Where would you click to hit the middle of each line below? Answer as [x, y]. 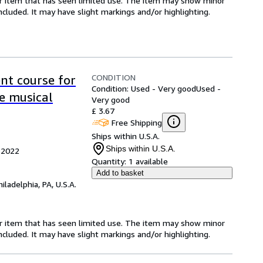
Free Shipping [137, 122]
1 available [148, 161]
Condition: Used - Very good [144, 88]
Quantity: [109, 161]
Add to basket [120, 173]
